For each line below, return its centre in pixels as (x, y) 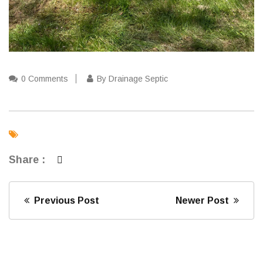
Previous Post (64, 201)
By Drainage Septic (132, 79)
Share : (27, 160)
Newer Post (205, 201)
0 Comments (45, 79)
